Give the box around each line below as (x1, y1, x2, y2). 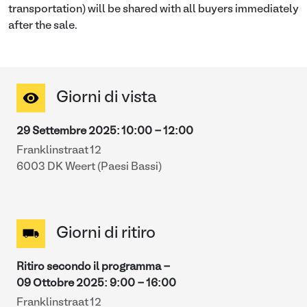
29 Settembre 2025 (16, 127, 116, 136)
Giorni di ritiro (56, 227, 156, 241)
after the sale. (8, 21, 77, 31)
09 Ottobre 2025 (16, 279, 104, 288)
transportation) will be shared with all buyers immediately (8, 5, 299, 14)
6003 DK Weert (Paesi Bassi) (16, 162, 162, 172)
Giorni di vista (56, 91, 157, 105)
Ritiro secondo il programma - (16, 262, 171, 272)
